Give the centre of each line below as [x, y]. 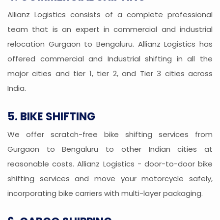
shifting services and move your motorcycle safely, [110, 179]
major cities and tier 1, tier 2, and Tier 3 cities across [110, 74]
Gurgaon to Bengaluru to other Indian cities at [110, 149]
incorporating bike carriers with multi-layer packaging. [105, 193]
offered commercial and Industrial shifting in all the [110, 59]
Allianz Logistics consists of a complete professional [110, 15]
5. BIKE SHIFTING [51, 117]
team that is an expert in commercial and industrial [110, 29]
